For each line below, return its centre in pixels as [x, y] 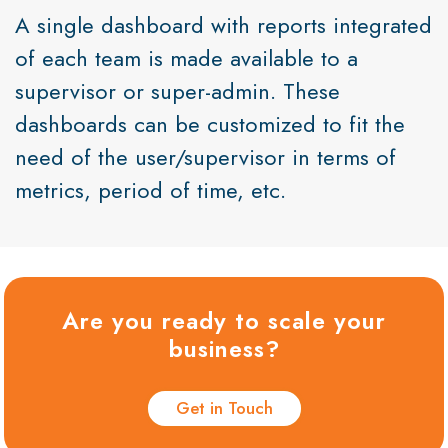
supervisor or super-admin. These [177, 90]
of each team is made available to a [186, 57]
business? [224, 348]
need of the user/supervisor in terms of [205, 156]
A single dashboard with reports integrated [223, 24]
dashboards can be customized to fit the [210, 123]
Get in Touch [224, 407]
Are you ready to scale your [224, 320]
